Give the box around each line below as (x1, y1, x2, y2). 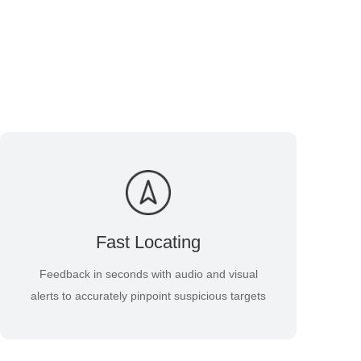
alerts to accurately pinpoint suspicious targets (31, 288, 266, 302)
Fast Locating (96, 231, 201, 252)
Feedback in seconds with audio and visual (39, 267, 258, 280)
